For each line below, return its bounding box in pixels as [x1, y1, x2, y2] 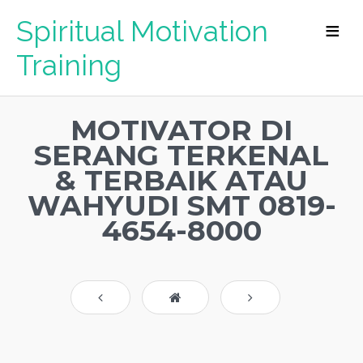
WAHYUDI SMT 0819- [27, 188, 336, 223]
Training [16, 49, 122, 82]
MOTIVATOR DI [70, 113, 293, 147]
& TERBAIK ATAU [55, 163, 308, 198]
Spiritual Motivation [16, 15, 268, 48]
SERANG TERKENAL [34, 138, 329, 173]
